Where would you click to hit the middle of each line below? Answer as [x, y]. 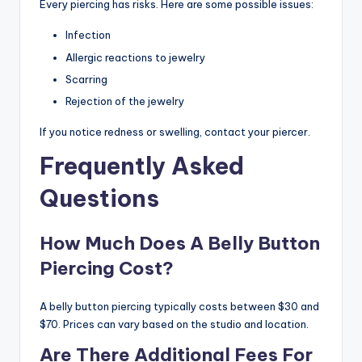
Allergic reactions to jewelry [135, 57]
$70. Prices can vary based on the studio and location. [174, 324]
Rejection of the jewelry [125, 101]
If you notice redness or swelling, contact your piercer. [175, 131]
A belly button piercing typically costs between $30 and [179, 306]
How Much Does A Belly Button [180, 243]
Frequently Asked [142, 166]
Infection [88, 35]
